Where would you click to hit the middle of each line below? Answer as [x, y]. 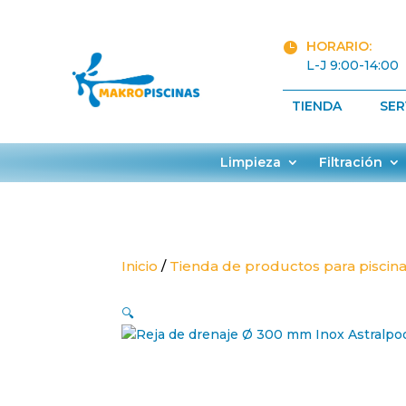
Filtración [351, 163]
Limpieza [251, 163]
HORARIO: [339, 46]
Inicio [140, 266]
